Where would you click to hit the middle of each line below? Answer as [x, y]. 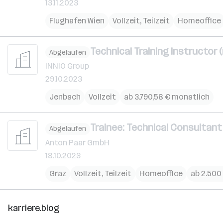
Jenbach [65, 97]
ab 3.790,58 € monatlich [167, 97]
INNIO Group [67, 66]
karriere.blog [34, 208]
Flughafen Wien [77, 20]
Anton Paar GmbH [77, 142]
